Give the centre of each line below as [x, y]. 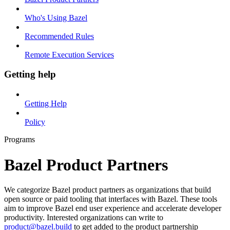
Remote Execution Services [69, 54]
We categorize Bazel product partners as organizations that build [108, 189]
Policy [35, 122]
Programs [20, 140]
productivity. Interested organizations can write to [84, 217]
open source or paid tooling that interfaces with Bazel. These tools [111, 199]
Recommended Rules [59, 36]
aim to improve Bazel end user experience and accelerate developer [113, 208]
